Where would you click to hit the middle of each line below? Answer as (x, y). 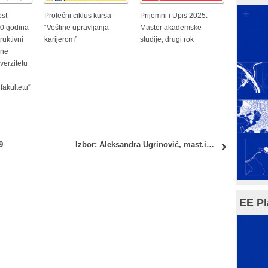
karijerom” (61, 40)
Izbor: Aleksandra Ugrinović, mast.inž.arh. (210, 145)
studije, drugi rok (167, 40)
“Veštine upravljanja (77, 28)
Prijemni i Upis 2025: (174, 16)
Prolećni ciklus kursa (78, 16)
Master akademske (171, 28)
